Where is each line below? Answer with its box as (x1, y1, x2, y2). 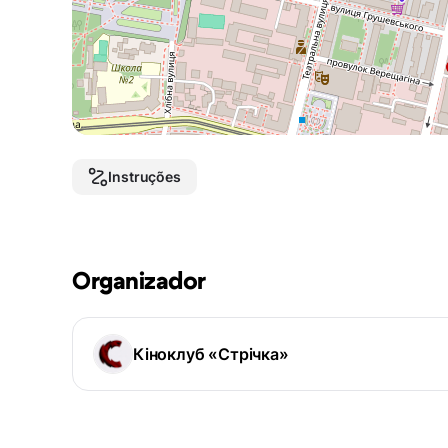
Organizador (72, 270, 206, 295)
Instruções (108, 168, 182, 186)
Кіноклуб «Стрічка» (133, 344, 289, 365)
